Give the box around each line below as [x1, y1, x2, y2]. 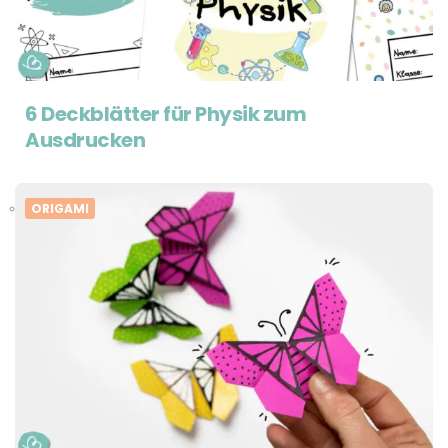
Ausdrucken [25, 126, 145, 155]
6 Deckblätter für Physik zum [25, 100, 306, 129]
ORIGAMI [31, 200, 89, 218]
